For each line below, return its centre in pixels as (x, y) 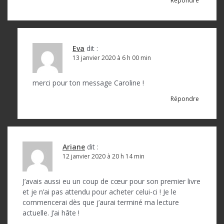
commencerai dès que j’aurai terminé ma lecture (101, 202)
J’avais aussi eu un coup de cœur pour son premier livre (111, 181)
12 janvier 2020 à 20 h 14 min (103, 156)
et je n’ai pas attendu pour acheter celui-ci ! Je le (99, 191)
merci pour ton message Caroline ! (88, 82)
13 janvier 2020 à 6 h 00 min (112, 57)
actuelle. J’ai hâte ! (51, 212)
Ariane (74, 146)
